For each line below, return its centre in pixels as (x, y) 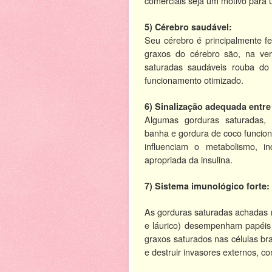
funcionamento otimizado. (194, 80)
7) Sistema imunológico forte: (207, 185)
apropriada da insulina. (189, 159)
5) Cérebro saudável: (188, 26)
